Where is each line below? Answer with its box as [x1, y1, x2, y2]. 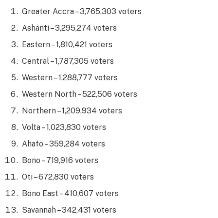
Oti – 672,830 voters [22, 172, 94, 182]
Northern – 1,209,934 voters [22, 106, 122, 115]
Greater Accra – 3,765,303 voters [22, 6, 142, 16]
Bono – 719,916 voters [22, 155, 98, 165]
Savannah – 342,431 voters [22, 205, 116, 215]
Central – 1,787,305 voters [22, 56, 114, 66]
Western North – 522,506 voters [22, 89, 137, 99]
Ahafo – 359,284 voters [22, 139, 105, 148]
